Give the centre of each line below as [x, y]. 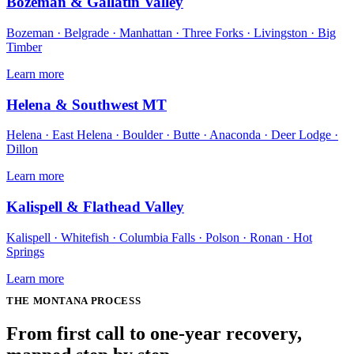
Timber [24, 47]
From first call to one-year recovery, [154, 334]
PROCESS [115, 301]
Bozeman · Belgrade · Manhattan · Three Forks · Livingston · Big [171, 32]
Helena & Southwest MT [87, 104]
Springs [25, 251]
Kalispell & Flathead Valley [95, 206]
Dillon [22, 149]
